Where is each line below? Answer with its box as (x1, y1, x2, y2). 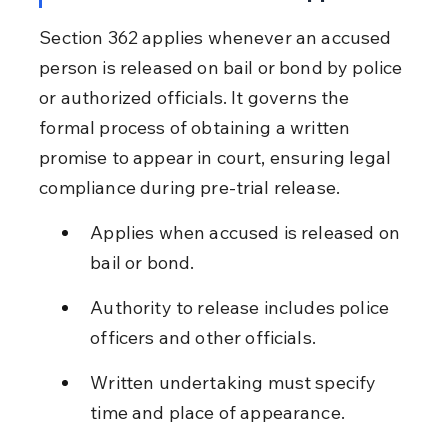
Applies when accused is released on (90, 220, 405, 244)
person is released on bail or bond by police (39, 55, 407, 79)
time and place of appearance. (90, 400, 345, 424)
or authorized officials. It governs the (39, 85, 354, 109)
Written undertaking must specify (90, 370, 381, 394)
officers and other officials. (90, 325, 316, 349)
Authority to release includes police (90, 295, 394, 319)
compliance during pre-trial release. (39, 175, 341, 199)
